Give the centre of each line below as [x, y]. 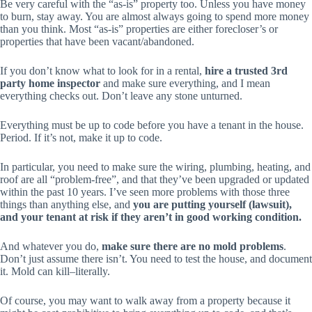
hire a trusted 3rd [246, 70]
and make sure [135, 83]
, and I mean [243, 83]
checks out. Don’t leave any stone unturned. [145, 95]
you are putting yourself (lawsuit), [211, 204]
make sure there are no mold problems [193, 246]
